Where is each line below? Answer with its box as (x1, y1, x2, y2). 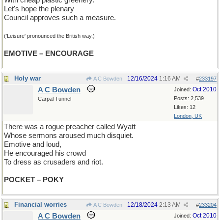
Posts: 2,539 (174, 95, 204, 101)
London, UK (174, 113, 202, 119)
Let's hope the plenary (4, 5, 74, 13)
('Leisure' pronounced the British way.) (4, 33, 95, 39)
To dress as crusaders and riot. (4, 158, 103, 166)
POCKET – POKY (4, 176, 64, 184)
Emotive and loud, (4, 140, 61, 148)
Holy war (14, 75, 41, 82)
